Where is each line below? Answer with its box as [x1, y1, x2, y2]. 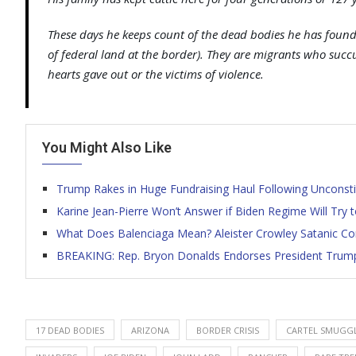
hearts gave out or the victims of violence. [48, 66, 264, 82]
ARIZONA [131, 324, 169, 336]
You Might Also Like [42, 139, 172, 156]
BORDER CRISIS [196, 324, 259, 336]
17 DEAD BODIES [36, 324, 104, 336]
